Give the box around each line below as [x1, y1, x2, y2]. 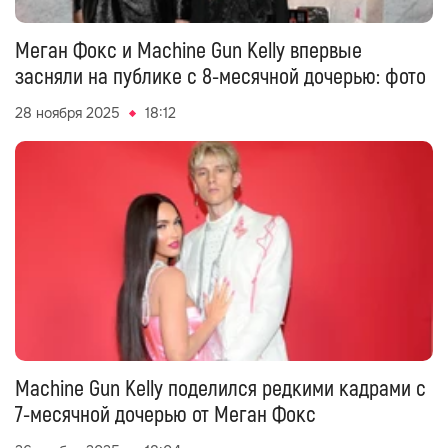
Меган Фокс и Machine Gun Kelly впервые [15, 37, 362, 65]
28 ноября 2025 [15, 104, 120, 122]
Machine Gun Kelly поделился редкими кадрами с [15, 375, 426, 403]
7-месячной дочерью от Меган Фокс [15, 401, 316, 429]
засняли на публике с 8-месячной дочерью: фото [15, 63, 426, 91]
